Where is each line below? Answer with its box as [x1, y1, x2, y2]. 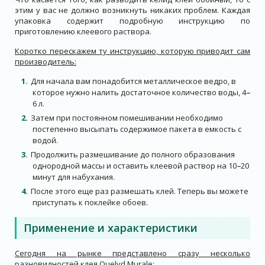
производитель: [15, 56, 76, 67]
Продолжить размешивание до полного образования [31, 148, 235, 160]
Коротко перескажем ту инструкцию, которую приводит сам [15, 45, 250, 56]
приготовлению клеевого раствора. [15, 25, 151, 37]
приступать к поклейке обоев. [33, 196, 148, 208]
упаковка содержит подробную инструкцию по [15, 15, 250, 26]
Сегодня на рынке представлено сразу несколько [15, 247, 250, 258]
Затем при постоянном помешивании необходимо [31, 112, 223, 123]
